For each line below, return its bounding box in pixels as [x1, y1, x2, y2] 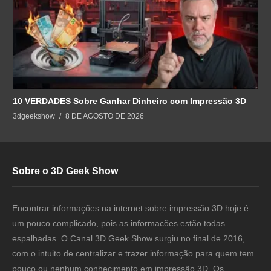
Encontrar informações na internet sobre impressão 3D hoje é [12, 203, 249, 213]
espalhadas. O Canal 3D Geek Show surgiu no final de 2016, [12, 233, 245, 243]
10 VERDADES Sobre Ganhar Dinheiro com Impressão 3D [13, 96, 246, 106]
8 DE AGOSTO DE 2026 [65, 111, 144, 120]
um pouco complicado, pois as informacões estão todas [12, 218, 225, 228]
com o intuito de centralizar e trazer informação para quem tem [12, 248, 254, 258]
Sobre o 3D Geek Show [12, 165, 118, 176]
